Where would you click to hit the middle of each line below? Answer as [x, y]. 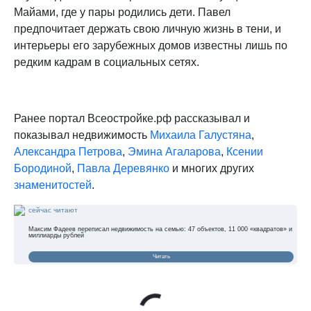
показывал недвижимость [82, 135]
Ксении [245, 152]
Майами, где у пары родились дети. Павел [122, 12]
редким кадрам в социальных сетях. [109, 62]
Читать [161, 257]
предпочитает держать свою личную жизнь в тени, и [148, 29]
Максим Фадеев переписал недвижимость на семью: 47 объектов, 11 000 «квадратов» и [160, 229]
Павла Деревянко [123, 169]
